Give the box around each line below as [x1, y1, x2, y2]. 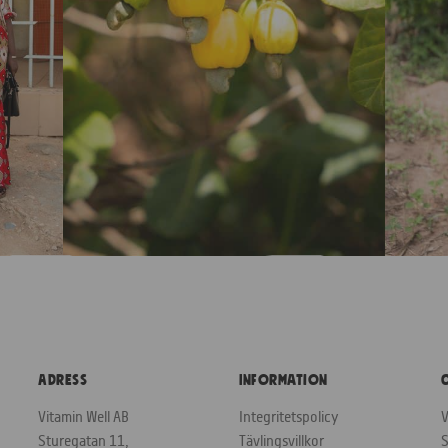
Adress [38, 371, 88, 388]
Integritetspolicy [239, 406, 339, 426]
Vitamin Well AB [38, 406, 130, 426]
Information [239, 371, 328, 388]
